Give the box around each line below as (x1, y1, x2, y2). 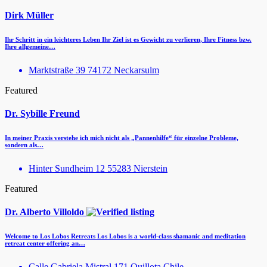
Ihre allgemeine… (5, 42, 55, 50)
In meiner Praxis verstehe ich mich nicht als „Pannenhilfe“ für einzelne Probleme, (5, 134, 238, 142)
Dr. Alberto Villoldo (5, 207, 86, 218)
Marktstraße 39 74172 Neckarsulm (29, 64, 159, 75)
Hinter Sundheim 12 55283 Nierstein (29, 163, 167, 174)
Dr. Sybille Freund (5, 108, 80, 119)
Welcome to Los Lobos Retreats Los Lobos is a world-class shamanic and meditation (5, 232, 246, 240)
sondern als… (5, 141, 44, 149)
